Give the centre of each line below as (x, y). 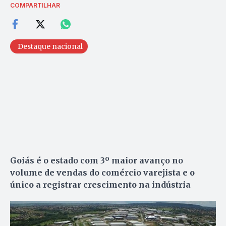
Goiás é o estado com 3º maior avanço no (97, 160)
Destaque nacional (50, 46)
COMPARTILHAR (35, 5)
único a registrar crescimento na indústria (100, 184)
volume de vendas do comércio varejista (95, 172)
